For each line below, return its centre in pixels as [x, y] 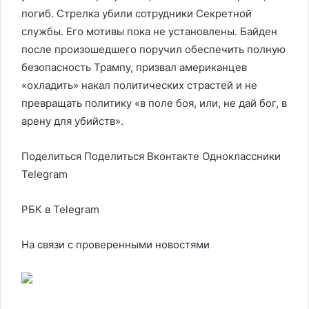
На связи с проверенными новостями [116, 245]
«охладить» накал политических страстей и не [139, 85]
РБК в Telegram [60, 209]
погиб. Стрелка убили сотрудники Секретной [137, 13]
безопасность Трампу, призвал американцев [134, 67]
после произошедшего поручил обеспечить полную [153, 49]
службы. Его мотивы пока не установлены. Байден [149, 31]
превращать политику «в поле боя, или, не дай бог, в [154, 103]
